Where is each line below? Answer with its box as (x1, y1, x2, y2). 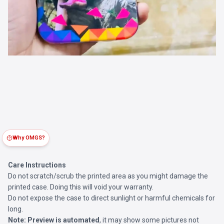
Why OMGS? (12, 134, 45, 141)
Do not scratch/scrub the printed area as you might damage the (8, 172, 208, 180)
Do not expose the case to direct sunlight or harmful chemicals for (8, 194, 215, 202)
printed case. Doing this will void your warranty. (8, 183, 153, 191)
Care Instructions (8, 161, 66, 169)
